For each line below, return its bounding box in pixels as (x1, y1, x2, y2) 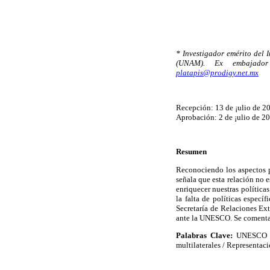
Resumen (176, 147, 207, 157)
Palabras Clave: (176, 230, 233, 240)
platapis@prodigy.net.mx (176, 67, 259, 77)
